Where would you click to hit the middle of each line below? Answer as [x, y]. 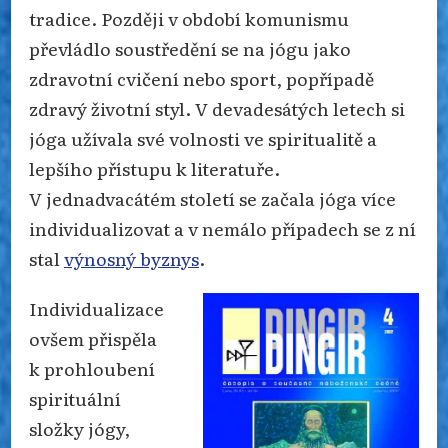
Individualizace [96, 307]
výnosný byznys [131, 257]
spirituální [75, 397]
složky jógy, [79, 427]
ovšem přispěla [93, 337]
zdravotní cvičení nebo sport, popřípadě [201, 77]
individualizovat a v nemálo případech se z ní [222, 227]
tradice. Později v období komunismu [189, 17]
